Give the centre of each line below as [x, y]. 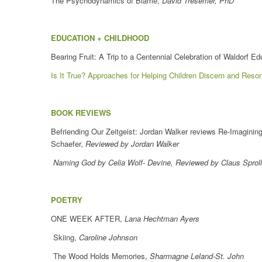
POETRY [67, 200]
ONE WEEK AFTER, [88, 219]
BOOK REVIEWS [81, 113]
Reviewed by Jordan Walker [132, 144]
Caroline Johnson [108, 237]
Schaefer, [68, 144]
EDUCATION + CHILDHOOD [100, 37]
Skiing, [66, 237]
